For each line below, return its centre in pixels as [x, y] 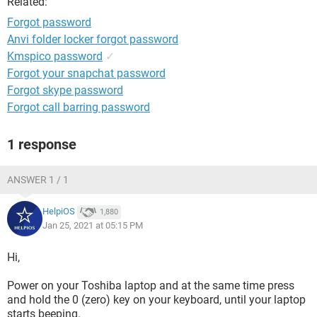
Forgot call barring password [79, 107]
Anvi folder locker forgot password [93, 39]
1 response [42, 144]
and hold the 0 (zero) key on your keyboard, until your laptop [156, 300]
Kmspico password [55, 56]
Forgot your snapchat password [86, 73]
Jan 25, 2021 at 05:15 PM [93, 225]
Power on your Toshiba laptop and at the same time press [151, 286]
